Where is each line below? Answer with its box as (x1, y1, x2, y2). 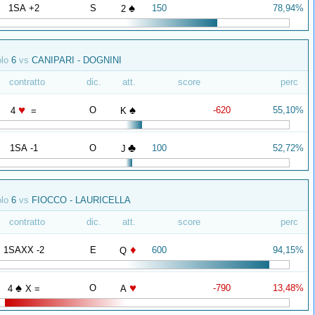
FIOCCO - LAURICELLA (29, 195, 131, 205)
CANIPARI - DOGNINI (29, 55, 122, 65)
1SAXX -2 (3, 244, 44, 255)
